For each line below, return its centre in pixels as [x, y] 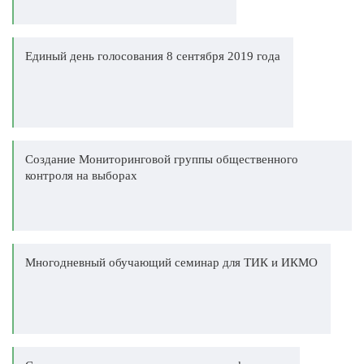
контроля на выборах [81, 175]
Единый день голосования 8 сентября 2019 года [153, 56]
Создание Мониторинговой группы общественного [162, 159]
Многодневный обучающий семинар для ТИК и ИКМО [171, 262]
